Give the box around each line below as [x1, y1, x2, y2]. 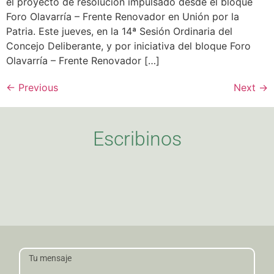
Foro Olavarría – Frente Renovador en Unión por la [6, 10, 239, 23]
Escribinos [92, 127, 182, 151]
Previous [15, 81, 58, 94]
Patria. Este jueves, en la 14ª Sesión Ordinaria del [6, 25, 232, 38]
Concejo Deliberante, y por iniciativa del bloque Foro [6, 40, 251, 53]
